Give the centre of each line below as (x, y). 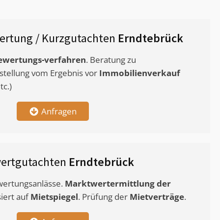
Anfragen (59, 111)
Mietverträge (157, 197)
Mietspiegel (54, 197)
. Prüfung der (104, 197)
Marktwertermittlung (110, 184)
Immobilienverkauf (140, 73)
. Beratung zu (111, 60)
